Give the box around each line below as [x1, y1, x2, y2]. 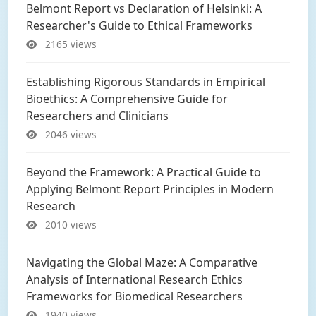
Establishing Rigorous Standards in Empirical [26, 74, 265, 90]
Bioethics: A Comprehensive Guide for [26, 91, 228, 107]
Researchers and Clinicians [26, 108, 169, 123]
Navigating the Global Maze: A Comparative [26, 255, 257, 270]
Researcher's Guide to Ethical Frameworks [26, 18, 253, 33]
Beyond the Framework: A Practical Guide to [26, 164, 261, 180]
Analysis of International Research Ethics [26, 272, 243, 287]
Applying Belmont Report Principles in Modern [26, 181, 274, 197]
